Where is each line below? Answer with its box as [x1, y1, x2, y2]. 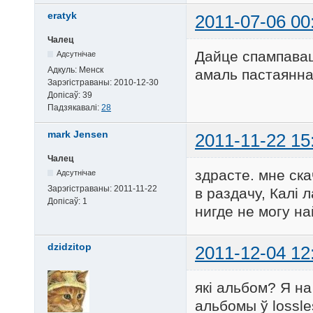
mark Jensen [48, 128, 108, 140]
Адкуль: [48, 64, 79, 75]
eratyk [48, 9, 77, 21]
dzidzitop [48, 240, 92, 252]
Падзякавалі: [48, 102, 101, 112]
